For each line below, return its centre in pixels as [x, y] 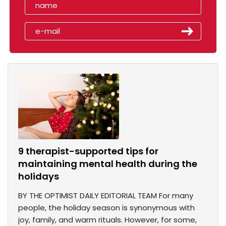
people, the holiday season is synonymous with [106, 208]
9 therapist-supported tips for [88, 151]
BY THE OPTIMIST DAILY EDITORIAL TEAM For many [106, 196]
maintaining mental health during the [108, 164]
